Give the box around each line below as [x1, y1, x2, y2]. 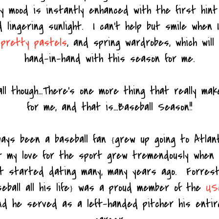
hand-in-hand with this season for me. [24, 50, 195, 66]
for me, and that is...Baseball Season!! [27, 99, 192, 115]
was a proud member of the [73, 179, 206, 196]
